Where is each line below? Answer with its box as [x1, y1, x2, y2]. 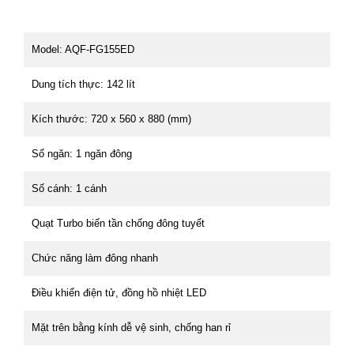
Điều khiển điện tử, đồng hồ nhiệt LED [32, 287, 206, 299]
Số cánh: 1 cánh [32, 183, 107, 195]
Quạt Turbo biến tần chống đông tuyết [32, 217, 205, 230]
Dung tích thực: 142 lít [32, 78, 135, 91]
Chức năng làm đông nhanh [32, 252, 158, 265]
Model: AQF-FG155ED [32, 43, 134, 56]
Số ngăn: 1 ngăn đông [32, 148, 132, 160]
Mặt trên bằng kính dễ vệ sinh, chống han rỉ [32, 322, 231, 334]
